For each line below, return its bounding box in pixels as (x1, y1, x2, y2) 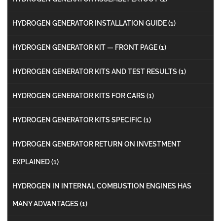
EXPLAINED (12, 157, 51, 166)
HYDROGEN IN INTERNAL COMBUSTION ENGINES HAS (12, 182, 191, 190)
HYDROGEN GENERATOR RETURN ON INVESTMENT (12, 140, 181, 148)
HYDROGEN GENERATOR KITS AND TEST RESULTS (12, 67, 179, 75)
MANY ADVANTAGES (12, 199, 80, 208)
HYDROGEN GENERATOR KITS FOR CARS (12, 91, 147, 100)
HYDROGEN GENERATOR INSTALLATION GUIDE (12, 19, 168, 27)
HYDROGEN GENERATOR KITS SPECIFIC (12, 115, 144, 124)
